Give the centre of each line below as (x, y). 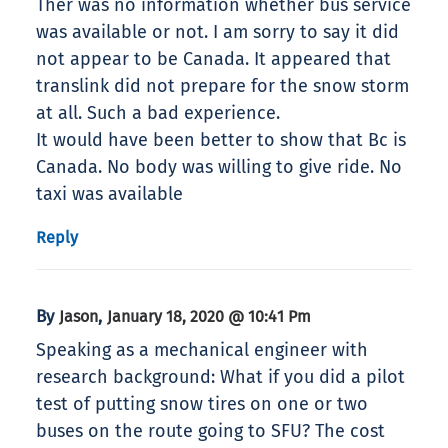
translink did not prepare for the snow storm (222, 86)
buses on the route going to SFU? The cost (210, 431)
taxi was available (109, 194)
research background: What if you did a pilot (220, 377)
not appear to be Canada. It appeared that (213, 59)
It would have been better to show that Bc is (221, 140)
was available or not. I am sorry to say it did (217, 32)
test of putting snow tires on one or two (202, 404)
